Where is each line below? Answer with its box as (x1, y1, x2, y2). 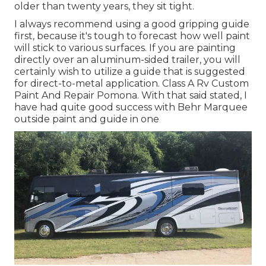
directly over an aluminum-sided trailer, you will (14, 54, 240, 66)
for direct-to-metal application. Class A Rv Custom (14, 78, 249, 90)
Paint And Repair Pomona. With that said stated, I (14, 90, 247, 102)
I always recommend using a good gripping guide (14, 18, 249, 30)
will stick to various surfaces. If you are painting (14, 42, 236, 54)
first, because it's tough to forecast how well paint (14, 30, 250, 42)
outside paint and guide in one (14, 113, 159, 125)
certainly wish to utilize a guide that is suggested (14, 66, 245, 78)
